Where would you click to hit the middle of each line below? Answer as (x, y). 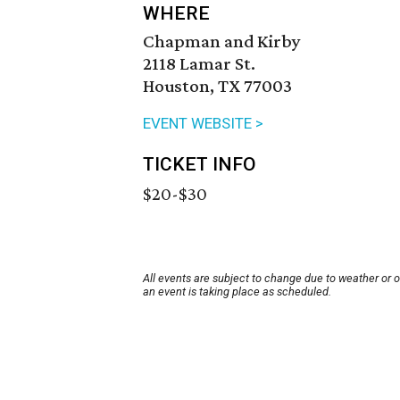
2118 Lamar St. (199, 64)
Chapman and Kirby (222, 42)
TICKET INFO (200, 165)
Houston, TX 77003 (217, 86)
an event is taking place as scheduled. (237, 292)
